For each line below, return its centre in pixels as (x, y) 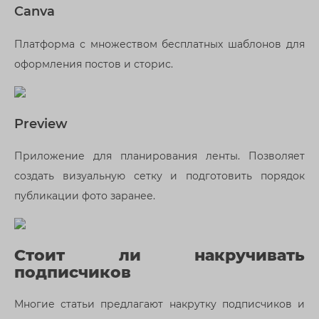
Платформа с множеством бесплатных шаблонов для (159, 44)
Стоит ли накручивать (159, 255)
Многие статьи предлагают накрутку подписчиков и (159, 304)
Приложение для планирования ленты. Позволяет (159, 156)
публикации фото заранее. (85, 196)
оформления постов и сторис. (94, 64)
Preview (41, 123)
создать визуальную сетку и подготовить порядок (159, 176)
